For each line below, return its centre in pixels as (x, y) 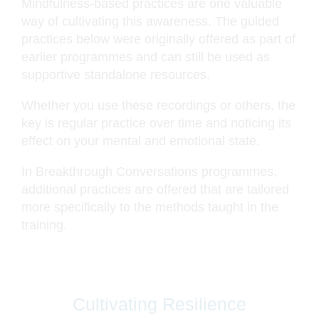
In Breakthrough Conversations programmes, (149, 172)
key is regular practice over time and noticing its (156, 124)
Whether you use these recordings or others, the (158, 106)
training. (44, 225)
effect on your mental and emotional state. (141, 141)
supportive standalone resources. (116, 75)
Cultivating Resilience (159, 304)
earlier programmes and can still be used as (146, 57)
